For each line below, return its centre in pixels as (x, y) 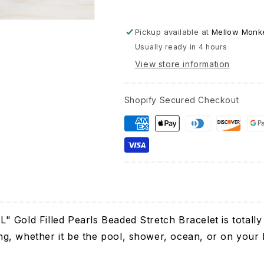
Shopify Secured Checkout (181, 100)
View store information (182, 64)
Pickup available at (173, 32)
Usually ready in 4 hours (181, 47)
